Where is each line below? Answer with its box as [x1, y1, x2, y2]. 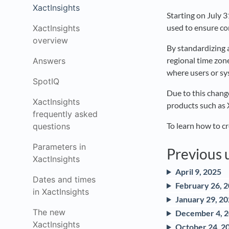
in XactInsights [33, 187, 89, 197]
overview [33, 35, 68, 45]
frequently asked [33, 109, 98, 119]
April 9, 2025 [175, 167, 221, 176]
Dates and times [33, 174, 96, 185]
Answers [33, 56, 65, 66]
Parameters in [33, 142, 86, 152]
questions [33, 121, 70, 131]
